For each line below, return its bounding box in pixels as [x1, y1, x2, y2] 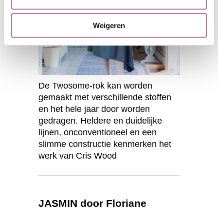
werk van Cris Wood [38, 150, 117, 161]
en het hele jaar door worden [38, 104, 150, 114]
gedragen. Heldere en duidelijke [38, 115, 162, 126]
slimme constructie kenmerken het [38, 139, 171, 149]
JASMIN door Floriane [38, 197, 146, 209]
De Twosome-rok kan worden [38, 80, 152, 91]
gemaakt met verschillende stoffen [38, 92, 171, 102]
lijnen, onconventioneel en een [38, 127, 157, 137]
